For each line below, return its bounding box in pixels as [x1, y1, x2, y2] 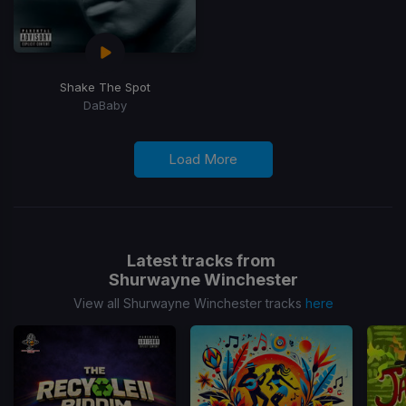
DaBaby [82, 97, 127, 112]
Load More [169, 150, 237, 168]
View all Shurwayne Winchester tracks [72, 295, 305, 311]
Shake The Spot [59, 79, 150, 94]
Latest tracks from [127, 250, 279, 270]
